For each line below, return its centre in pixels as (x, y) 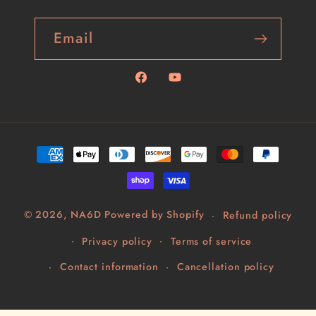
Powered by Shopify (154, 215)
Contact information (109, 267)
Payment (59, 146)
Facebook (162, 86)
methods (59, 168)
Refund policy (257, 215)
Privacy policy (117, 241)
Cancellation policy (225, 267)
